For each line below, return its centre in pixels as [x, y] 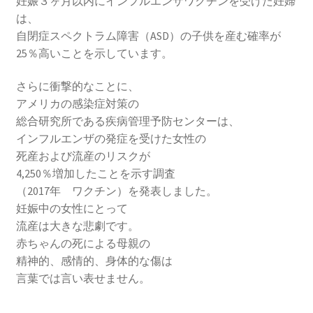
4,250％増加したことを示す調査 [95, 174]
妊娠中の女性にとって [72, 209]
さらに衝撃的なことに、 [77, 86]
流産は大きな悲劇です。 [77, 226]
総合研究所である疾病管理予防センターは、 [128, 121]
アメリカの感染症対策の [77, 104]
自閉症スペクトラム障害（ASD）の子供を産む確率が [148, 35]
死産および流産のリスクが [83, 156]
